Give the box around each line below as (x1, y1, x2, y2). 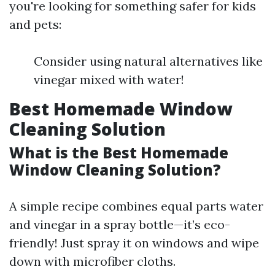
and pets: (9, 17, 61, 33)
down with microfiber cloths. (9, 254, 176, 269)
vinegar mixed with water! (34, 72, 184, 88)
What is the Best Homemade (9, 142, 228, 163)
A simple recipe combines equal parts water (9, 198, 263, 214)
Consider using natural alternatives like (34, 53, 263, 69)
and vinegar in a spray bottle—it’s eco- (9, 217, 230, 233)
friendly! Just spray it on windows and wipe (9, 235, 259, 251)
